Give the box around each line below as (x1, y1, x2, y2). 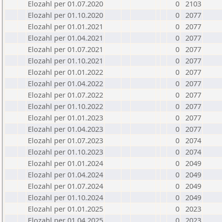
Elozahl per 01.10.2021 (28, 55, 103, 65)
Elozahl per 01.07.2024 (28, 181, 103, 191)
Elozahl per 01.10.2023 (28, 147, 103, 157)
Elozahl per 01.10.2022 (28, 101, 103, 111)
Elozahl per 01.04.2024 (28, 169, 103, 179)
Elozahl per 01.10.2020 (28, 10, 103, 20)
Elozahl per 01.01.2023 (28, 112, 103, 122)
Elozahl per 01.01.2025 (28, 204, 103, 214)
